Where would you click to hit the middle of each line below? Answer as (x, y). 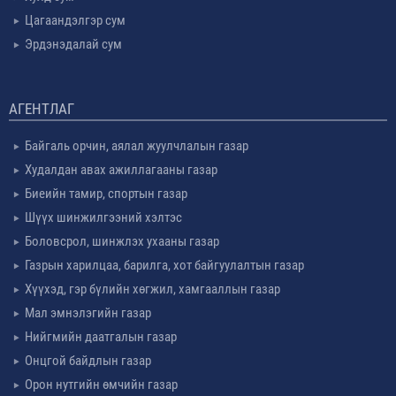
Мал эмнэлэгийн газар (88, 313)
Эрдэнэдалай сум (73, 44)
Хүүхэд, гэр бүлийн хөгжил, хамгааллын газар (152, 289)
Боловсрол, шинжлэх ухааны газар (122, 241)
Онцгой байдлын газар (88, 361)
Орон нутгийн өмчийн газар (101, 385)
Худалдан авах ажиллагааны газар (121, 170)
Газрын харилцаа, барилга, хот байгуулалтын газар (164, 265)
